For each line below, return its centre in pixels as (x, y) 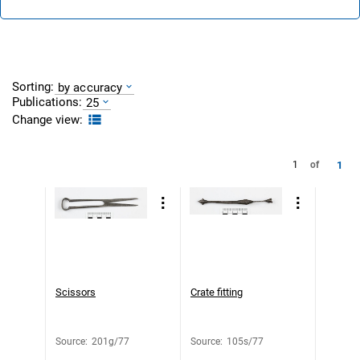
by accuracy (90, 87)
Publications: (47, 102)
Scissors (76, 292)
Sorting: (33, 86)
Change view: (47, 119)
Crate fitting (217, 292)
